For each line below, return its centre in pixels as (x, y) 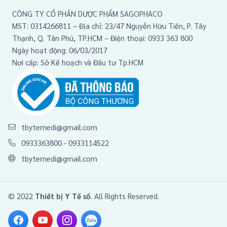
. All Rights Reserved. (125, 196)
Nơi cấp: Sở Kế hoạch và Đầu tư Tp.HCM (78, 62)
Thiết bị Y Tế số (63, 196)
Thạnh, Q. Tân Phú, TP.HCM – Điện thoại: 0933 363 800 (102, 37)
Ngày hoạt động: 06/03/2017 (60, 50)
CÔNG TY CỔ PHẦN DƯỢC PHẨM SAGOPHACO (87, 13)
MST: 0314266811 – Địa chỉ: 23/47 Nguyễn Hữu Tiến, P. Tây (109, 25)
